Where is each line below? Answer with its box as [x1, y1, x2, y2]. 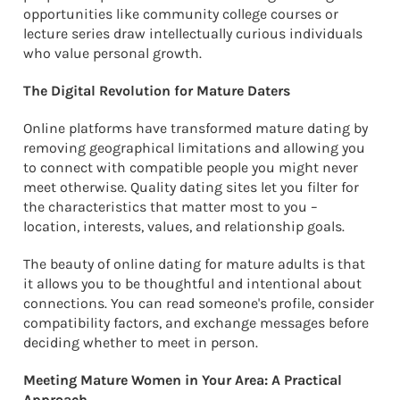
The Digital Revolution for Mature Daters [23, 81, 290, 99]
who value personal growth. [23, 44, 202, 62]
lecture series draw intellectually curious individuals [23, 24, 362, 42]
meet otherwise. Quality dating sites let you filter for [23, 178, 359, 196]
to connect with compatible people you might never [23, 158, 358, 176]
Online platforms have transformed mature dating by [23, 119, 368, 137]
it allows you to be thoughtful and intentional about [23, 274, 362, 292]
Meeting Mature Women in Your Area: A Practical [23, 371, 342, 388]
